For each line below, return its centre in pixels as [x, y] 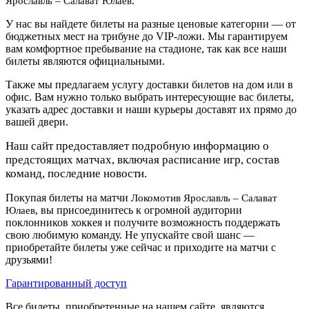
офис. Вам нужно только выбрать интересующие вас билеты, [150, 97]
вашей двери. [37, 121]
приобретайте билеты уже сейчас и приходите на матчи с [141, 247]
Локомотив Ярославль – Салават [204, 198]
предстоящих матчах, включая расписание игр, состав [142, 159]
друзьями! [29, 259]
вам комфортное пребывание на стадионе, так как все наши [146, 48]
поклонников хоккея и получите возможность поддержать [143, 222]
